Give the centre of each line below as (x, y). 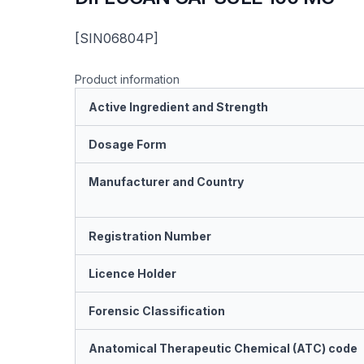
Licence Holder (132, 273)
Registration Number (150, 236)
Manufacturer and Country (166, 182)
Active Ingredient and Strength (178, 107)
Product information (127, 79)
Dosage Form (128, 144)
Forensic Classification (157, 311)
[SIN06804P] (117, 38)
